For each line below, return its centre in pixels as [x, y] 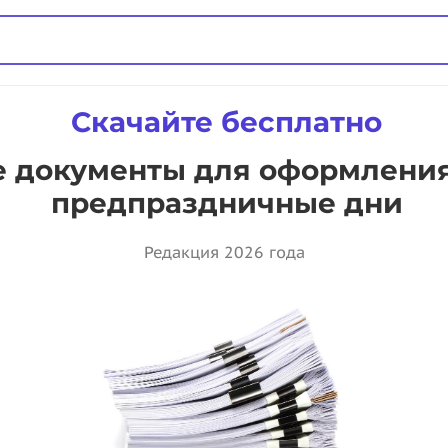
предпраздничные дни [226, 203]
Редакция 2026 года [224, 252]
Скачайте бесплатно [226, 122]
